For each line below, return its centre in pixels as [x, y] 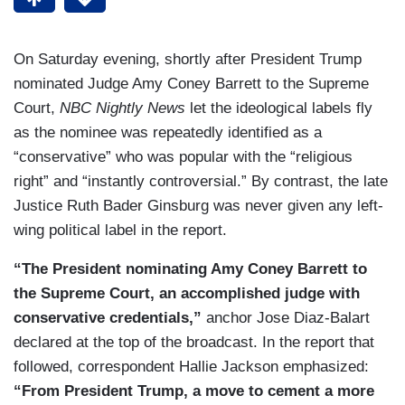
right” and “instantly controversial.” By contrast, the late [201, 182]
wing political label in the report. [120, 231]
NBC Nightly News [122, 108]
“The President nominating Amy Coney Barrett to [190, 269]
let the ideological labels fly [279, 108]
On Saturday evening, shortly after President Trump [188, 60]
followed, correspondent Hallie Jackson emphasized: [191, 367]
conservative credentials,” [108, 318]
